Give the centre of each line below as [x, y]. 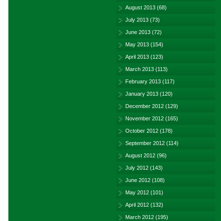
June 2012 [138, 180]
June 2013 [138, 32]
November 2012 [145, 118]
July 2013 [137, 20]
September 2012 [145, 143]
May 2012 [137, 192]
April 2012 [137, 205]
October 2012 [142, 131]
